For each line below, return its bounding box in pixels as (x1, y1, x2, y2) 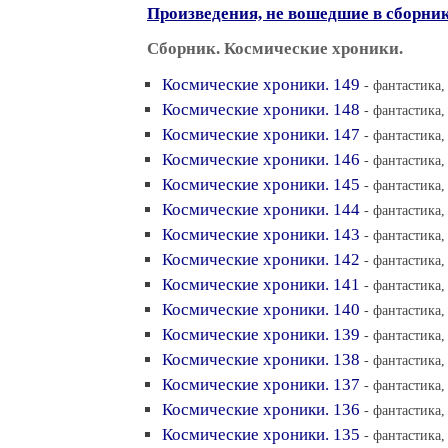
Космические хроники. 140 (162, 300, 360, 319)
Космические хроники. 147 (162, 125, 360, 144)
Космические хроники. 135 (162, 425, 360, 444)
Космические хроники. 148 (162, 100, 360, 119)
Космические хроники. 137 (162, 375, 360, 394)
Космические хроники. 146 (162, 150, 360, 169)
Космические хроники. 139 (162, 325, 360, 344)
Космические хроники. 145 (162, 175, 360, 194)
